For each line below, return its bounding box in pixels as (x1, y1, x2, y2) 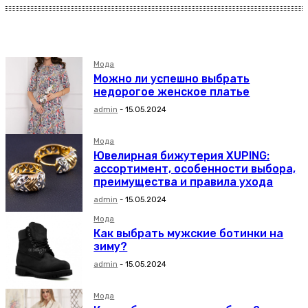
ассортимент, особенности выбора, (93, 162, 296, 176)
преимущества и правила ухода (93, 175, 274, 189)
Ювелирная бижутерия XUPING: (93, 149, 270, 163)
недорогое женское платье (93, 85, 250, 98)
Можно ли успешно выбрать (93, 72, 250, 85)
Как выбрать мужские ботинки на (93, 226, 284, 240)
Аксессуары (40, 40, 85, 49)
